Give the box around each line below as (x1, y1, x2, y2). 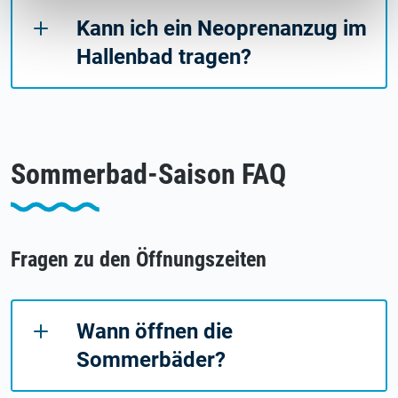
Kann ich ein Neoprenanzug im (76, 15, 367, 41)
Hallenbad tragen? (76, 44, 251, 69)
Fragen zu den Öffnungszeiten (11, 246, 267, 272)
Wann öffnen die (76, 318, 233, 344)
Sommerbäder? (76, 346, 226, 372)
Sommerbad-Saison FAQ (11, 156, 286, 191)
